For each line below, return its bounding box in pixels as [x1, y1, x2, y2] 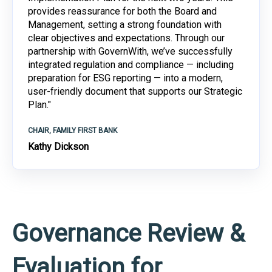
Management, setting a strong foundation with [28, 19, 222, 31]
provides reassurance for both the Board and [28, 5, 217, 18]
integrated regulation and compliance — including [28, 59, 234, 71]
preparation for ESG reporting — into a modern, [28, 72, 223, 84]
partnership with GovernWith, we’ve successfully [28, 46, 233, 58]
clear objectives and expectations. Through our [28, 32, 225, 44]
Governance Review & [12, 219, 245, 248]
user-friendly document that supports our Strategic [28, 86, 242, 98]
